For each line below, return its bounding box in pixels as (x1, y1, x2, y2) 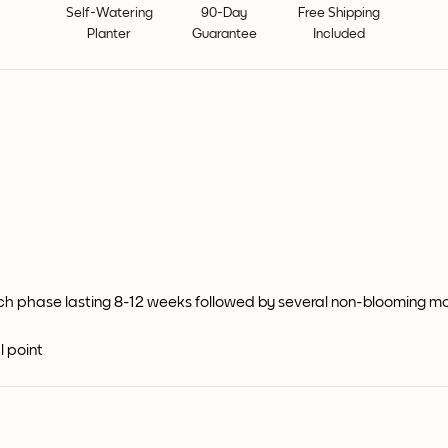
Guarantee (191, 27, 257, 41)
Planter (87, 27, 131, 41)
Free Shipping (298, 6, 380, 20)
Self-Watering (65, 6, 153, 20)
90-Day (201, 6, 247, 20)
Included (313, 27, 365, 41)
